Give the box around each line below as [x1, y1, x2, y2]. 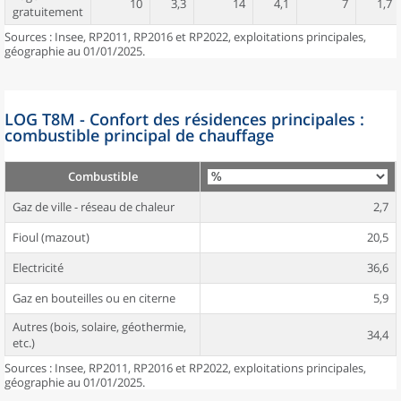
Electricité [13, 260, 64, 276]
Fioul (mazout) [13, 229, 90, 245]
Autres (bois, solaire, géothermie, [13, 319, 186, 335]
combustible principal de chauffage [4, 124, 274, 146]
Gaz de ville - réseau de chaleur [13, 199, 175, 215]
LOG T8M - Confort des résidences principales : [4, 108, 364, 130]
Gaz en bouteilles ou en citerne [13, 290, 175, 306]
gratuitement [13, 4, 83, 20]
